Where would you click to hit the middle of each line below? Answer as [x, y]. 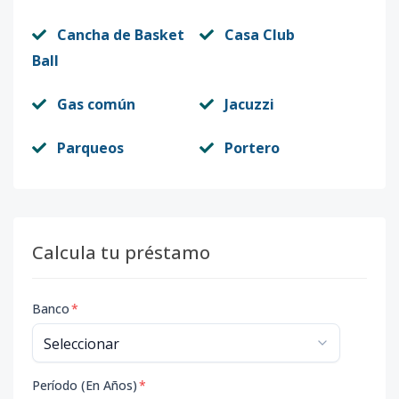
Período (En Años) [85, 385]
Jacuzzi [249, 104]
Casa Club [260, 35]
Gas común [96, 104]
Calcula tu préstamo [121, 252]
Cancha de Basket [121, 35]
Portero [252, 148]
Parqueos [90, 148]
